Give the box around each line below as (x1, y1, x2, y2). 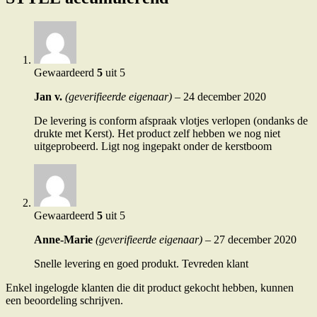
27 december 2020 (214, 234, 296, 246)
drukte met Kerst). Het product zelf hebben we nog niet (34, 127, 280, 140)
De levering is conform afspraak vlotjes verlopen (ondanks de (34, 115, 308, 127)
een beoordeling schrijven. (6, 294, 123, 307)
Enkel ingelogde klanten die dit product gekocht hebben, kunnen (6, 282, 294, 294)
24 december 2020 (183, 91, 266, 103)
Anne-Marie (34, 234, 96, 246)
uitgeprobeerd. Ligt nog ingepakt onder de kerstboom (34, 140, 272, 153)
